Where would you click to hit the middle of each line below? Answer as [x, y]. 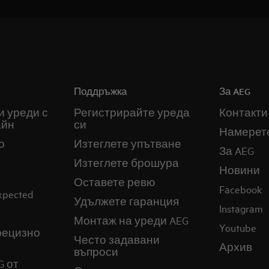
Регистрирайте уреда [132, 112]
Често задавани [117, 239]
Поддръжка [101, 91]
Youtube [237, 227]
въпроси [96, 251]
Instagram [241, 208]
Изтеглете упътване [128, 143]
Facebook [240, 189]
